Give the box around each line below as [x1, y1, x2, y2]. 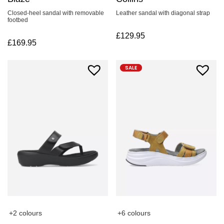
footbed [7, 16, 28, 24]
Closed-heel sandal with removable [7, 9, 104, 17]
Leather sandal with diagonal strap [116, 9, 210, 16]
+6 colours [117, 209, 151, 217]
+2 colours [9, 209, 42, 217]
